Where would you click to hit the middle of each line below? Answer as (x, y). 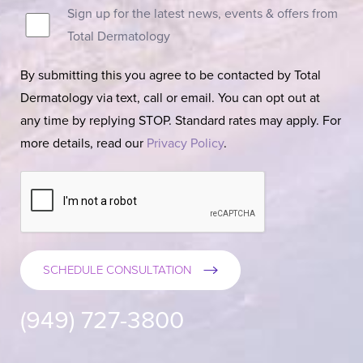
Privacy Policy (185, 144)
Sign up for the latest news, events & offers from (202, 14)
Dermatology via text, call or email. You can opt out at (170, 98)
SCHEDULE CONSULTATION (117, 270)
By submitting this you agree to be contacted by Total (171, 76)
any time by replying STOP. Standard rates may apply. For (181, 121)
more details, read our (83, 144)
